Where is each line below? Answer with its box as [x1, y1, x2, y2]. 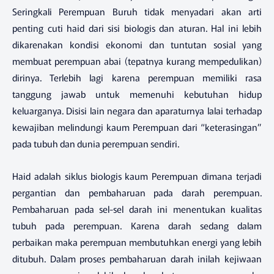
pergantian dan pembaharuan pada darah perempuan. [12, 185, 262, 199]
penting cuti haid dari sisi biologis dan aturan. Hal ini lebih [12, 21, 262, 35]
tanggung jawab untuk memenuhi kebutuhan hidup [12, 87, 262, 101]
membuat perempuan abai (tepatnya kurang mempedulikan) [12, 54, 262, 68]
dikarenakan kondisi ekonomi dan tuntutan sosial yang [12, 38, 262, 51]
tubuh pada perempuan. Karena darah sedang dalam [12, 218, 262, 232]
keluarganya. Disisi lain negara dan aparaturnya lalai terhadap [12, 104, 262, 117]
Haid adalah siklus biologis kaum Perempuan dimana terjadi [12, 169, 262, 182]
